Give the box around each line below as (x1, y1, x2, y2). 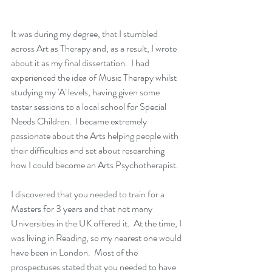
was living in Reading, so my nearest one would (11, 230, 183, 245)
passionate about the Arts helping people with (11, 128, 180, 143)
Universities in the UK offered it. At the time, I (11, 216, 183, 230)
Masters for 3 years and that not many (11, 201, 154, 216)
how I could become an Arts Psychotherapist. (11, 157, 182, 172)
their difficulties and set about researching (11, 143, 166, 157)
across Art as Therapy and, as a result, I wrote (11, 41, 178, 55)
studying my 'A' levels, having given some (11, 84, 161, 99)
